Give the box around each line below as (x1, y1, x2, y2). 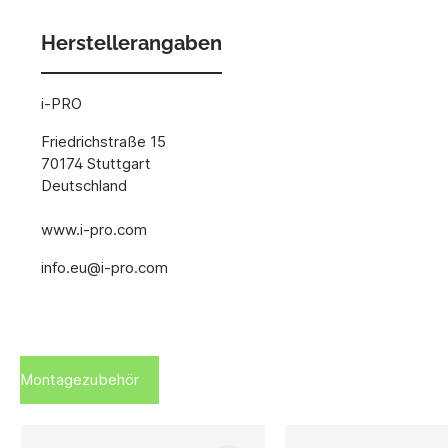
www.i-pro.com (41, 219, 147, 239)
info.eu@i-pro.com (41, 257, 168, 277)
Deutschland (41, 175, 127, 195)
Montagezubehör (20, 369, 139, 389)
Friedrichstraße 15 (41, 131, 166, 151)
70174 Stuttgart (41, 153, 151, 173)
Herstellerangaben (41, 30, 222, 55)
